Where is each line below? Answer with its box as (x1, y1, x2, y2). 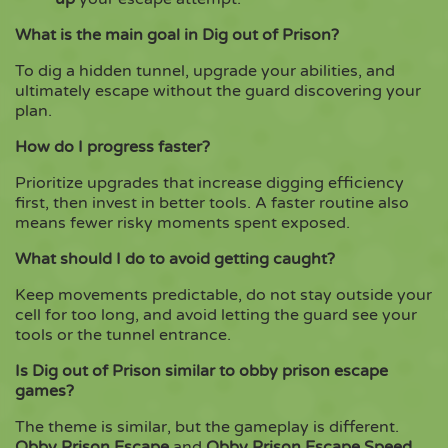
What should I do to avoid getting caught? (15, 249, 335, 270)
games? (15, 381, 74, 402)
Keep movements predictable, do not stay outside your (15, 285, 432, 306)
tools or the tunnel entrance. (15, 325, 231, 346)
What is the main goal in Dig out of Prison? (15, 25, 339, 46)
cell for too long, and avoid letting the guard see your (15, 305, 417, 326)
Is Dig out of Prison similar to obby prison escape (15, 361, 388, 382)
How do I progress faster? (15, 137, 210, 158)
